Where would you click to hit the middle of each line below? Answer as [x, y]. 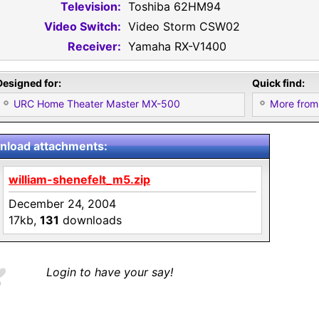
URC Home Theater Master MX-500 [97, 104]
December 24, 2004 [62, 204]
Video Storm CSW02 [184, 26]
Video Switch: [83, 26]
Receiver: [94, 46]
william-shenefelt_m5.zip [79, 179]
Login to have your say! [110, 272]
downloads [90, 220]
